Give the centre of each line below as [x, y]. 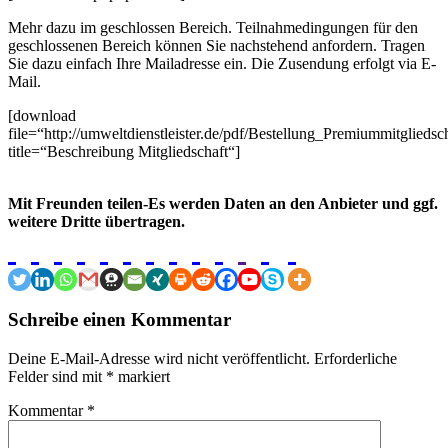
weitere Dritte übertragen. [96, 221]
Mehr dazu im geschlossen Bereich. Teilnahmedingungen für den [213, 27]
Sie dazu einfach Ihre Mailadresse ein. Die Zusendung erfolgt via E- [222, 63]
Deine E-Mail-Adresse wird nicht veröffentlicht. [159, 359]
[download [42, 115]
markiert [142, 377]
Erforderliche [355, 359]
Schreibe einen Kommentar [119, 320]
